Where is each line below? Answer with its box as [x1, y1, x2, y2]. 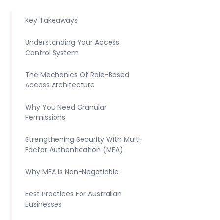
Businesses [25, 199, 62, 209]
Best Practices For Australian [25, 189, 122, 199]
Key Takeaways [25, 15, 78, 25]
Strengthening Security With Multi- [25, 135, 144, 144]
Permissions [25, 112, 65, 122]
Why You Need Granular [25, 102, 107, 112]
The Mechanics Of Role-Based [25, 70, 129, 80]
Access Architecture [25, 80, 95, 90]
